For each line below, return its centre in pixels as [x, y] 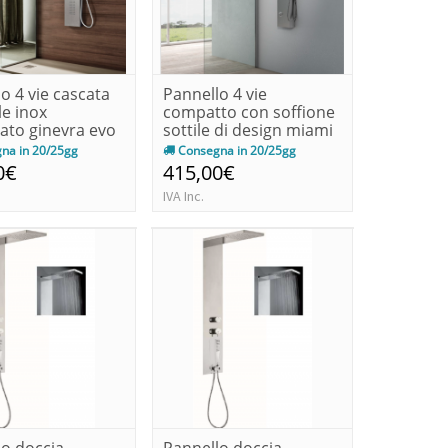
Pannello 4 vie [214, 93]
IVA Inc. [183, 195]
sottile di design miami [247, 129]
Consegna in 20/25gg [235, 150]
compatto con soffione [248, 111]
